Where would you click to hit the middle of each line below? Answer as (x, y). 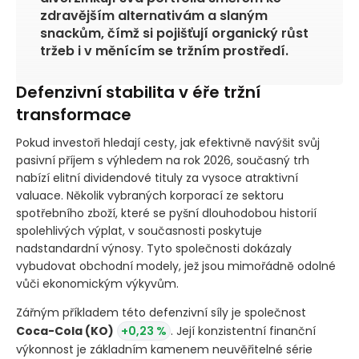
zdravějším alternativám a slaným (154, 16)
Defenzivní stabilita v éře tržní (138, 93)
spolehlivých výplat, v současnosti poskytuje (139, 231)
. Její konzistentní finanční (243, 331)
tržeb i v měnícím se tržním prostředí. (164, 51)
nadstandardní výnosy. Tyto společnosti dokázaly (154, 249)
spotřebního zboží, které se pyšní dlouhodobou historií (166, 214)
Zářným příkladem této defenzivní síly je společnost (161, 313)
